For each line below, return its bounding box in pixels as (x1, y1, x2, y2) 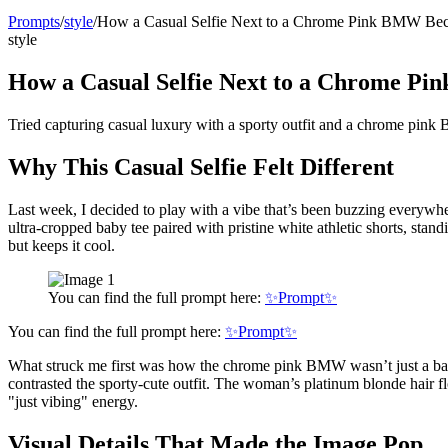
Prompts (8, 13, 60, 30)
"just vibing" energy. (8, 392, 138, 410)
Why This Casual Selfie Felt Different (8, 153, 394, 180)
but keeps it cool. (8, 236, 115, 254)
